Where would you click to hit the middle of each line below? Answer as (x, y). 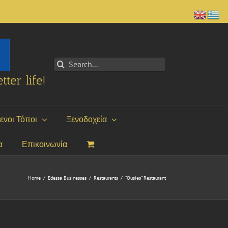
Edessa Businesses (67, 178)
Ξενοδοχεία (87, 119)
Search (66, 62)
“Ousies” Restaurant (146, 178)
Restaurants (106, 178)
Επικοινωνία (45, 144)
